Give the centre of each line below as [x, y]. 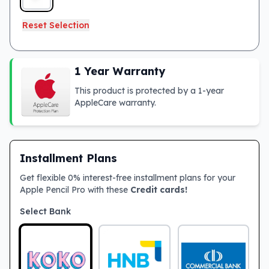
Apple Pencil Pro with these [75, 190]
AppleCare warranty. [115, 103]
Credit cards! [159, 190]
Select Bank [45, 211]
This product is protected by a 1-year [149, 91]
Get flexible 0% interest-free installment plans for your [128, 178]
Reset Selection [56, 25]
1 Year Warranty [120, 71]
